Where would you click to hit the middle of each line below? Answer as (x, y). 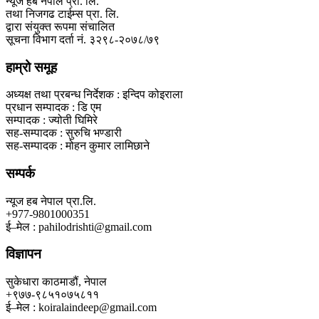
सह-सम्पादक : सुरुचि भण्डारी (64, 133)
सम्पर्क (20, 173)
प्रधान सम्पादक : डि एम (53, 108)
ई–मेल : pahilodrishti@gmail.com (79, 226)
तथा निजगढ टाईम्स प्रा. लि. (62, 14)
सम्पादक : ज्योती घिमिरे (52, 120)
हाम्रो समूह (31, 67)
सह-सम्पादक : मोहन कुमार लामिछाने (78, 146)
